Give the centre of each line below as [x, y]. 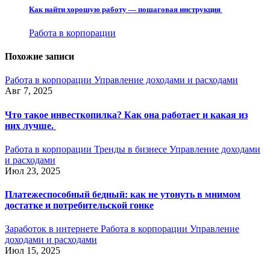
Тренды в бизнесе [132, 149]
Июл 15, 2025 [33, 251]
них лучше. [30, 125]
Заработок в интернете [53, 229]
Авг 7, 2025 [29, 91]
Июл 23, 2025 [33, 171]
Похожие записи [39, 57]
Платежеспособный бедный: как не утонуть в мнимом [123, 195]
